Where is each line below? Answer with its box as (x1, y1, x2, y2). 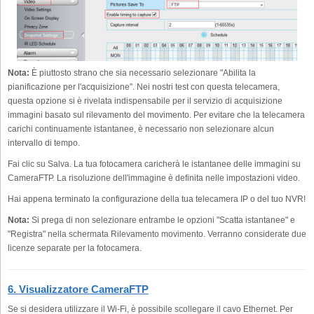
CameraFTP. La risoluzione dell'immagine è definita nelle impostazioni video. (8, 172, 300, 183)
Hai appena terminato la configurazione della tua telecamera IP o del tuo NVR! (8, 193, 306, 204)
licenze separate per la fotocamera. (8, 243, 142, 253)
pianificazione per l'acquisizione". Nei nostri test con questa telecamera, (8, 81, 280, 92)
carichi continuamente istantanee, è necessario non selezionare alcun (8, 123, 274, 134)
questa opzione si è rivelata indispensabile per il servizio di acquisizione (8, 95, 282, 106)
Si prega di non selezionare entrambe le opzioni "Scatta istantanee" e (29, 214, 295, 225)
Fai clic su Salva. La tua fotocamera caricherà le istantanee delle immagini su (8, 158, 301, 169)
